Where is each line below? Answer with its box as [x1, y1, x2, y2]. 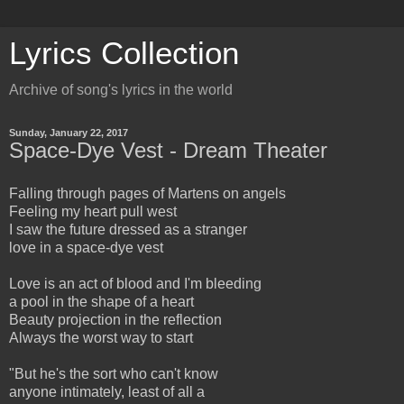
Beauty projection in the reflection [9, 311, 222, 327]
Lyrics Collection [9, 36, 239, 70]
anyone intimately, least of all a [9, 383, 205, 399]
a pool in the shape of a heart [9, 293, 194, 309]
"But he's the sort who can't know [9, 365, 218, 381]
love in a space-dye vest [9, 239, 163, 255]
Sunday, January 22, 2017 [9, 127, 128, 138]
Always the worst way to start [9, 329, 193, 345]
